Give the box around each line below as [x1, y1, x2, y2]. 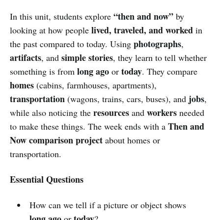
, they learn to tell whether [113, 51, 207, 63]
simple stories [61, 51, 113, 64]
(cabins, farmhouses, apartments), [34, 79, 157, 91]
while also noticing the [10, 106, 93, 118]
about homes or [103, 134, 160, 146]
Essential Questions [10, 172, 83, 186]
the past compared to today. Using [10, 37, 134, 50]
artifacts [10, 51, 41, 64]
